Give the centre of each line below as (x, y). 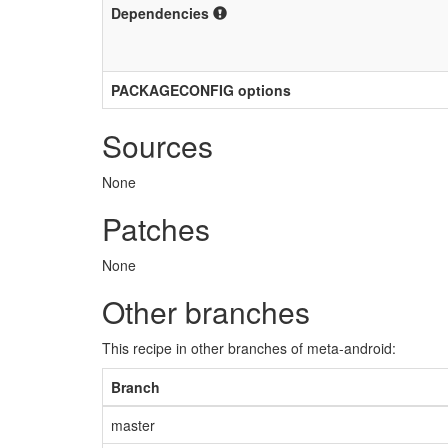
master (133, 425)
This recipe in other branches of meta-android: (249, 348)
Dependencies (162, 13)
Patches (156, 228)
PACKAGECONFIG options (201, 90)
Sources (157, 145)
